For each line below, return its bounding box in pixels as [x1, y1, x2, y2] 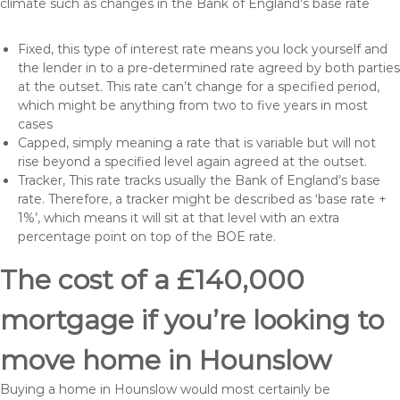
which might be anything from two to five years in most [18, 97, 368, 113]
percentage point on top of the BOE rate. [18, 229, 276, 245]
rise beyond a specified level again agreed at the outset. [18, 154, 367, 170]
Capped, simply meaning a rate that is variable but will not [18, 135, 376, 151]
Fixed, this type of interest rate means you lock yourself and [18, 41, 387, 57]
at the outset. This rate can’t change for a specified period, [18, 79, 379, 95]
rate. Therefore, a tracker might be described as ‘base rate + [18, 191, 387, 207]
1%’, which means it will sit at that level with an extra [18, 210, 339, 226]
